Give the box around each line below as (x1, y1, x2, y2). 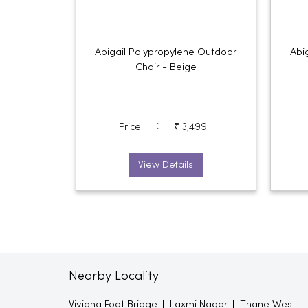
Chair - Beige (135, 62, 197, 72)
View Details (138, 160, 194, 170)
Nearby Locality (68, 270, 159, 283)
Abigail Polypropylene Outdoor (95, 47, 237, 57)
